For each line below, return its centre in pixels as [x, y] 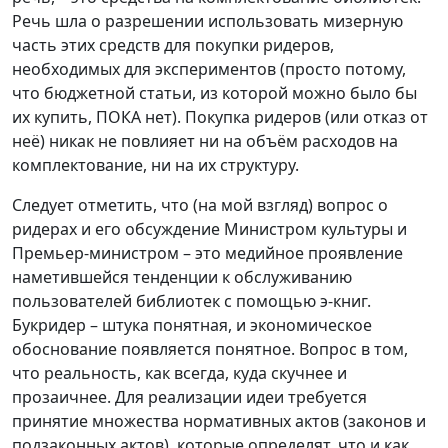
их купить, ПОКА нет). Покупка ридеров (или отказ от [220, 117]
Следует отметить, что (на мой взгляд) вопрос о [200, 205]
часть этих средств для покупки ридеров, [173, 45]
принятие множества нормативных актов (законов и [219, 421]
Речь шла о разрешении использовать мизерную [207, 21]
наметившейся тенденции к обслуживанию [182, 277]
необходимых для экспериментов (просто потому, [209, 69]
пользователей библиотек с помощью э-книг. [191, 301]
